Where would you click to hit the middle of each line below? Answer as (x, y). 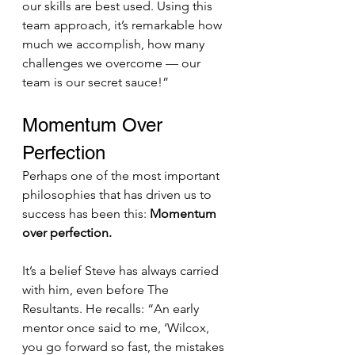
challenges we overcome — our (113, 63)
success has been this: (86, 214)
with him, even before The (97, 290)
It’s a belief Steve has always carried (122, 271)
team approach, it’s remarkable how (124, 25)
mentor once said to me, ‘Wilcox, (117, 328)
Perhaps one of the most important (122, 176)
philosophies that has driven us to (118, 195)
